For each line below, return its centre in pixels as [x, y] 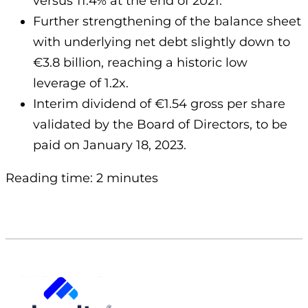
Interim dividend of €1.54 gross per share [159, 104]
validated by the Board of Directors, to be [160, 125]
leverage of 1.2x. [81, 84]
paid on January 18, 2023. [110, 145]
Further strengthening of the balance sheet [167, 22]
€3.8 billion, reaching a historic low [140, 63]
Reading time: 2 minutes [82, 178]
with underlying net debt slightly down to [162, 42]
